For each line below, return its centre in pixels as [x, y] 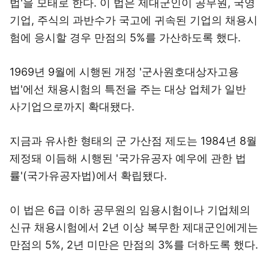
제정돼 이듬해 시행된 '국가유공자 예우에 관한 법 [128, 158]
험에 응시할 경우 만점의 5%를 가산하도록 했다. [125, 38]
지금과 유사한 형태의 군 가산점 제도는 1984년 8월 [133, 141]
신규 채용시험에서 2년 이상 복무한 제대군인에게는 [134, 227]
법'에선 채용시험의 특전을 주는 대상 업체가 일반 [128, 89]
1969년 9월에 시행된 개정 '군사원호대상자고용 [124, 72]
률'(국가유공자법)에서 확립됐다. [88, 176]
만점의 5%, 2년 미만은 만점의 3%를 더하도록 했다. [134, 245]
